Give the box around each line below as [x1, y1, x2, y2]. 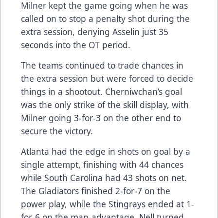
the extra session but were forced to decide [21, 73, 193, 85]
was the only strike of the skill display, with [21, 99, 189, 111]
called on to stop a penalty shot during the [21, 13, 190, 25]
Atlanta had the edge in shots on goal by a [21, 145, 190, 158]
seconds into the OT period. [21, 39, 130, 51]
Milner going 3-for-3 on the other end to [21, 112, 181, 124]
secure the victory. [21, 125, 93, 137]
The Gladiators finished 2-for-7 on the [21, 185, 170, 197]
